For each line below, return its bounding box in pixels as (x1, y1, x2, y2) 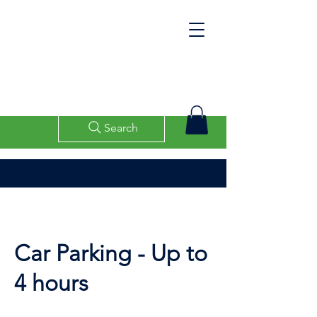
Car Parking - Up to (14, 239, 207, 267)
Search (103, 120, 138, 134)
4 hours (14, 269, 88, 296)
